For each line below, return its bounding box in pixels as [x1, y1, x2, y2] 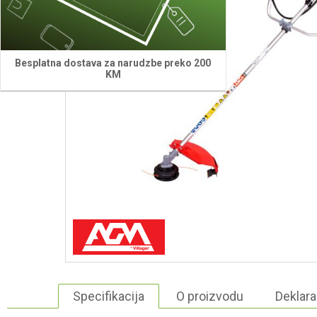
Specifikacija [73, 289, 144, 304]
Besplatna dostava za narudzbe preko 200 [15, 57, 212, 69]
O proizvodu [176, 289, 243, 304]
